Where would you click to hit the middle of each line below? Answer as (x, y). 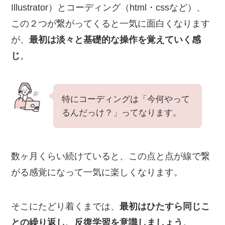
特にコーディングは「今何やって (126, 99)
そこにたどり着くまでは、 (66, 206)
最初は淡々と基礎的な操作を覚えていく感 (115, 40)
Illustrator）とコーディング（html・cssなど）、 (108, 8)
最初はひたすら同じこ (165, 206)
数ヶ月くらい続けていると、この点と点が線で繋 (111, 156)
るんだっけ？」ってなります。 (122, 113)
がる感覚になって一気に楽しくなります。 (97, 173)
